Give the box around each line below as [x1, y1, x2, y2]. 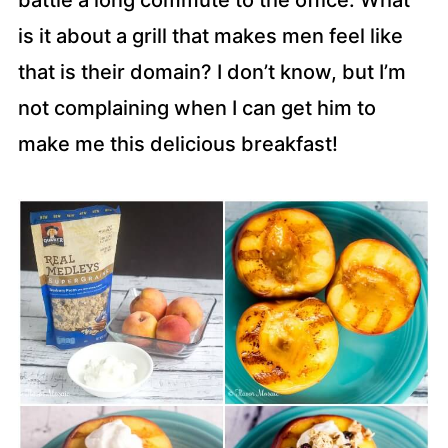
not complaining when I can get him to [17, 96, 376, 120]
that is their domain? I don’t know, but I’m [17, 60, 406, 84]
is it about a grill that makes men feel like [17, 24, 403, 48]
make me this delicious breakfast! [17, 132, 338, 156]
